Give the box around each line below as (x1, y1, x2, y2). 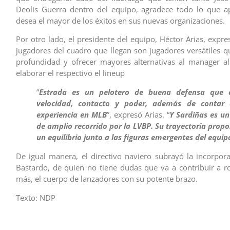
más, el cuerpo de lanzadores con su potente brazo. (15, 174, 198, 184)
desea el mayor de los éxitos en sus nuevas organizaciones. (15, 15, 225, 26)
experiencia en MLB (36, 109, 107, 120)
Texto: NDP (15, 192, 55, 203)
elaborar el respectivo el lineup (15, 68, 125, 79)
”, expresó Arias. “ (106, 109, 169, 120)
